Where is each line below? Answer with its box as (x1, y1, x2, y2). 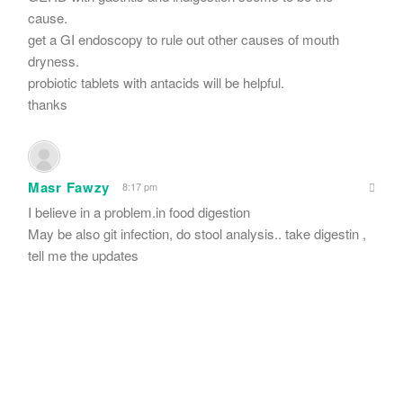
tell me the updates (28, 245, 139, 264)
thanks (28, 94, 67, 113)
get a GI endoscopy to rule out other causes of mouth (28, 29, 339, 49)
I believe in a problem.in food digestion (28, 201, 250, 221)
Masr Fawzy (28, 176, 110, 197)
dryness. (28, 50, 79, 70)
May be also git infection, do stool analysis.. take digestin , (28, 223, 366, 243)
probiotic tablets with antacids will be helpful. (28, 72, 284, 92)
